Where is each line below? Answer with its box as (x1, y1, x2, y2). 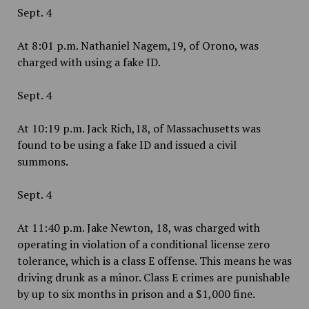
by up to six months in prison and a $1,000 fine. (17, 286, 257, 301)
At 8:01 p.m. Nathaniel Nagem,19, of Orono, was (17, 38, 259, 53)
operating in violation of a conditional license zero (17, 237, 270, 252)
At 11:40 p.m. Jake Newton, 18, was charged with (17, 220, 260, 235)
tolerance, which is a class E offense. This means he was (17, 253, 292, 268)
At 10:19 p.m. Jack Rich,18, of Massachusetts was (17, 121, 261, 136)
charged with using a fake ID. (17, 54, 163, 70)
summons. (17, 154, 70, 169)
